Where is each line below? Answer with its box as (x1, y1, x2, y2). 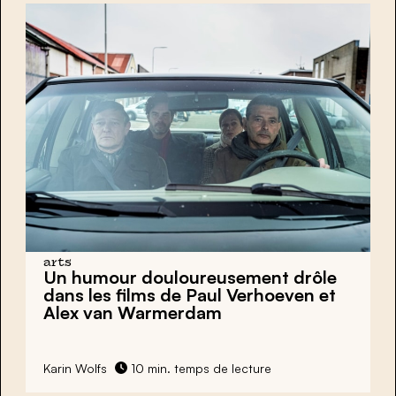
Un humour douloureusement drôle (43, 265, 337, 288)
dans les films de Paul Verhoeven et (43, 283, 336, 306)
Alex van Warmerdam (43, 301, 222, 324)
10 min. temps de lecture (127, 360, 271, 376)
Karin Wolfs (43, 360, 107, 376)
